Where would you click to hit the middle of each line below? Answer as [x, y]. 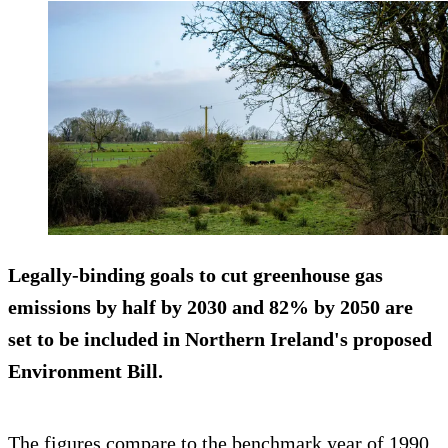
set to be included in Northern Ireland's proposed [220, 339]
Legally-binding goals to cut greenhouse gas [195, 275]
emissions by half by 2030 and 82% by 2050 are [210, 307]
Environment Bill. [85, 371]
